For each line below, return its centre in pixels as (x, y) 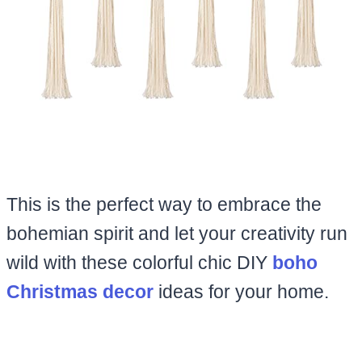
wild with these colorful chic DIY (139, 262)
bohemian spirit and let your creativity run (177, 233)
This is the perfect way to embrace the (164, 204)
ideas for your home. (241, 291)
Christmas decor (80, 291)
